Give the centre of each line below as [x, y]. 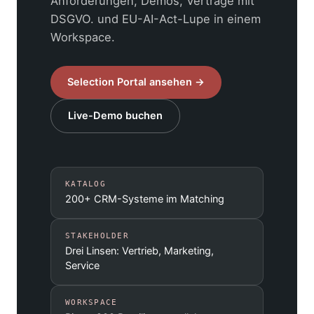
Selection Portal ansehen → [136, 82]
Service [82, 266]
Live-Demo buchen [115, 116]
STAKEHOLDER [97, 236]
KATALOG [86, 184]
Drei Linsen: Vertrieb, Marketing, [139, 251]
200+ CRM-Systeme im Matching [145, 199]
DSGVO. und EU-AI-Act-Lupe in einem [156, 19]
